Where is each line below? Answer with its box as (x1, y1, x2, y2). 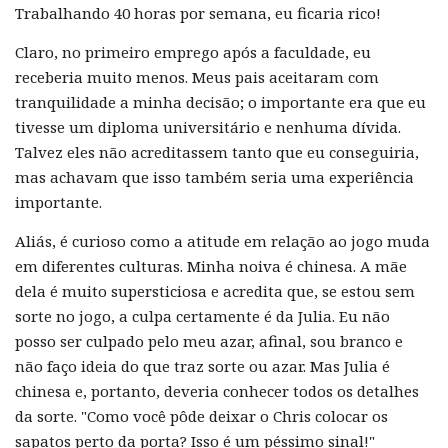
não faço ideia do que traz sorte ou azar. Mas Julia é (15, 355, 390, 376)
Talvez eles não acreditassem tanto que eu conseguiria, (15, 141, 419, 162)
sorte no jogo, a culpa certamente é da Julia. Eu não (15, 305, 390, 326)
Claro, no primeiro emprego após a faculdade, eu (15, 41, 371, 62)
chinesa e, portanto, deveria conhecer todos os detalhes (15, 380, 419, 401)
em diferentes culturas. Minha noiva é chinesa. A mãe (15, 255, 407, 276)
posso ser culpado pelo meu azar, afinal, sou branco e (15, 330, 403, 351)
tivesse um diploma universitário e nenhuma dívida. (15, 116, 401, 137)
